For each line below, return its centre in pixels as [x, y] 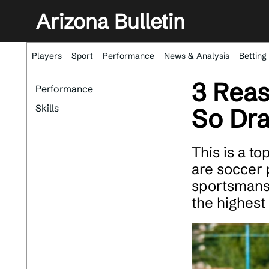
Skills [47, 108]
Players [47, 56]
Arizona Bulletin [110, 22]
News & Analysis [197, 56]
